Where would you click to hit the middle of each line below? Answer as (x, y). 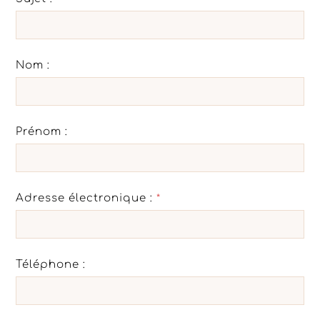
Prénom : (42, 132)
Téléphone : (51, 265)
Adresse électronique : (85, 199)
